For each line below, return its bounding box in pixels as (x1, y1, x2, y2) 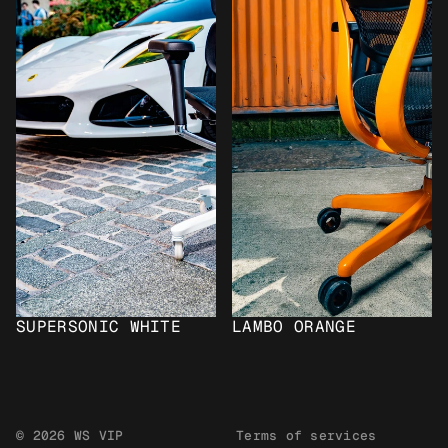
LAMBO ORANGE (232, 316, 356, 337)
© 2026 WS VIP (16, 427, 124, 444)
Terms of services (236, 427, 377, 444)
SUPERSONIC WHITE (16, 316, 182, 337)
